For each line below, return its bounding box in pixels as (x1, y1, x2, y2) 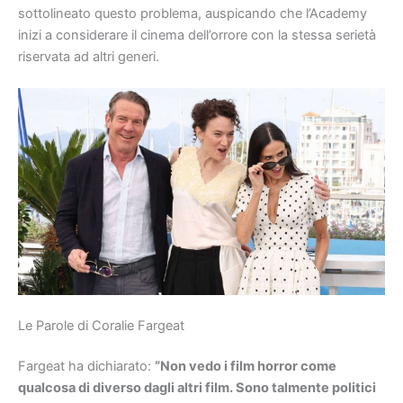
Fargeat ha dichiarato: (18, 358, 155, 375)
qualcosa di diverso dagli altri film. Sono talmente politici (18, 380, 376, 397)
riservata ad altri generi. (18, 48, 159, 65)
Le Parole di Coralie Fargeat (18, 317, 184, 334)
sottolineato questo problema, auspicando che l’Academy (18, 4, 367, 22)
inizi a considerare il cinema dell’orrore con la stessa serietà (18, 26, 376, 43)
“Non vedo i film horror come (155, 358, 336, 375)
